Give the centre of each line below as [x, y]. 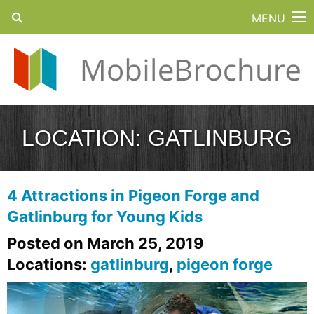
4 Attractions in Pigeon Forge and [133, 195]
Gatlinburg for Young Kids [105, 216]
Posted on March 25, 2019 [105, 243]
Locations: [49, 264]
